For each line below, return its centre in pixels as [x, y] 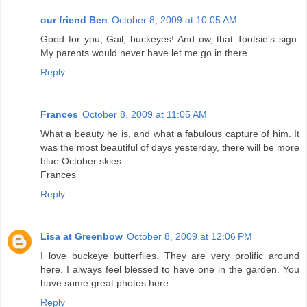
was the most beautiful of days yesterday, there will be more [170, 148]
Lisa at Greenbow [82, 237]
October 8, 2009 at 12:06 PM [189, 237]
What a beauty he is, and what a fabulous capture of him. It [170, 134]
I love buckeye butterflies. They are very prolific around [170, 256]
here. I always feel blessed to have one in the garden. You [170, 270]
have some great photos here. [106, 283]
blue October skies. [82, 161]
